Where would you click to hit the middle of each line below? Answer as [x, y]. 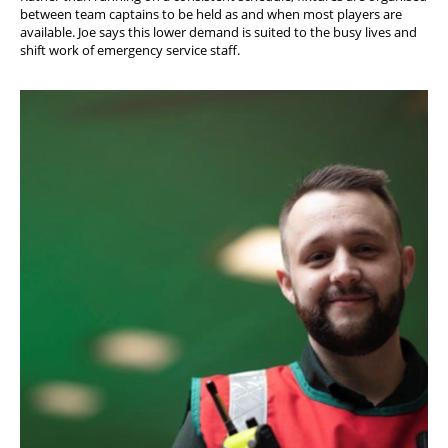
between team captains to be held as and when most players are [211, 14]
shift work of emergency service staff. [130, 50]
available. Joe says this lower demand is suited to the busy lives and [218, 32]
